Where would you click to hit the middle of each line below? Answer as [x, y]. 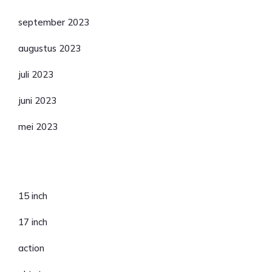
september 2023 [54, 22]
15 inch [33, 196]
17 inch [33, 222]
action [31, 248]
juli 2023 [36, 74]
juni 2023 [37, 100]
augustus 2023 [49, 48]
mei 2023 [38, 127]
